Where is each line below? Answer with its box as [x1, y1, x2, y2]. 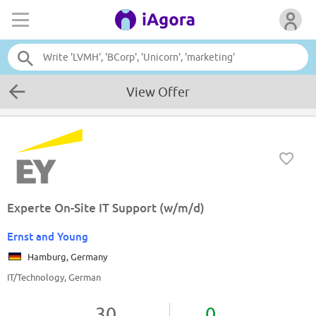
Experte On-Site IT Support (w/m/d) [7, 200, 205, 216]
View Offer [126, 85, 190, 99]
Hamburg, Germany [23, 251, 107, 263]
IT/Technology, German [7, 272, 101, 284]
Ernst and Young [7, 230, 88, 243]
